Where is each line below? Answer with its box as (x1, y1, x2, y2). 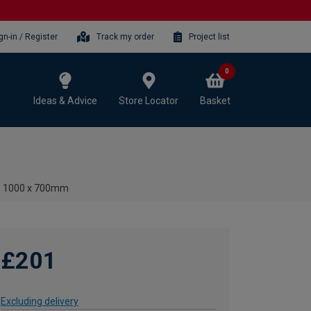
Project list (189, 31, 230, 42)
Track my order (96, 31, 155, 42)
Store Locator (119, 94, 178, 106)
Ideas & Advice (33, 94, 97, 106)
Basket (200, 94, 230, 106)
